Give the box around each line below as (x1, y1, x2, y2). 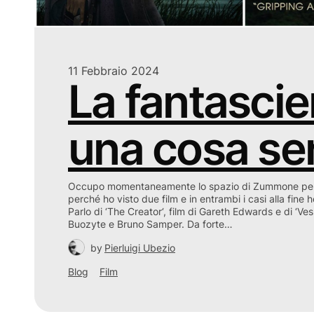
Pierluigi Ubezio (104, 242, 175, 254)
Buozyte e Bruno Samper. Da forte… (68, 218, 233, 231)
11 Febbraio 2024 (68, 64, 159, 78)
